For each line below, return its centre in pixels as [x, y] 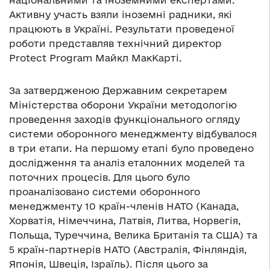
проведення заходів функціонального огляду [124, 120]
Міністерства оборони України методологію [123, 105]
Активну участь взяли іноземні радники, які [121, 15]
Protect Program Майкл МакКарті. [95, 58]
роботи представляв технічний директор [115, 44]
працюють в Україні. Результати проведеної [122, 29]
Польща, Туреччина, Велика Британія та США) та [133, 235]
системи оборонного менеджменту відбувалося [133, 134]
